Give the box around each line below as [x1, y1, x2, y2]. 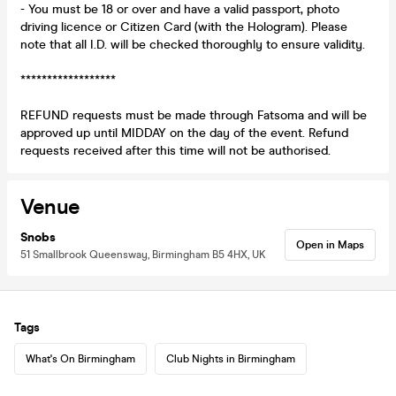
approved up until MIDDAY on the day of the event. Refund [20, 125, 348, 141]
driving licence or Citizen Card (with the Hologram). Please [20, 19, 347, 34]
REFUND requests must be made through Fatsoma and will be [20, 107, 367, 123]
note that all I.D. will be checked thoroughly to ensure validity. [20, 36, 365, 52]
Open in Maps [296, 238, 364, 251]
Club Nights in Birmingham [166, 352, 295, 365]
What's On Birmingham [26, 352, 135, 365]
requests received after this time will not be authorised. [20, 142, 331, 158]
